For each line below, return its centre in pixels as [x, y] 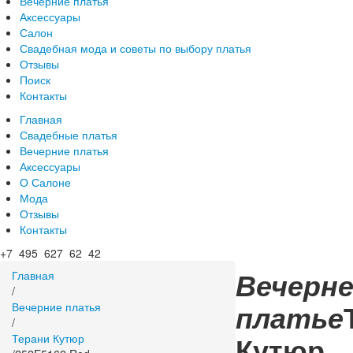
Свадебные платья [69, 134]
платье [289, 317]
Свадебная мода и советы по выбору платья [136, 48]
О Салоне [45, 182]
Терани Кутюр [48, 338]
